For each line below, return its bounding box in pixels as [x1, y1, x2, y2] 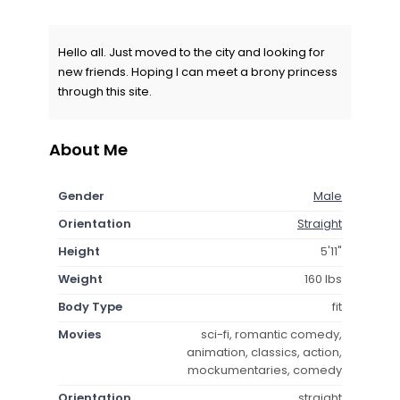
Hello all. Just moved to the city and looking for [58, 43, 325, 61]
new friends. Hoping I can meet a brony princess [58, 62, 337, 80]
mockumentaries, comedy [187, 361, 342, 379]
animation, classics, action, [187, 343, 342, 361]
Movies [58, 325, 101, 343]
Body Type [58, 297, 122, 315]
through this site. [58, 82, 152, 100]
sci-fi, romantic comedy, [201, 325, 342, 343]
